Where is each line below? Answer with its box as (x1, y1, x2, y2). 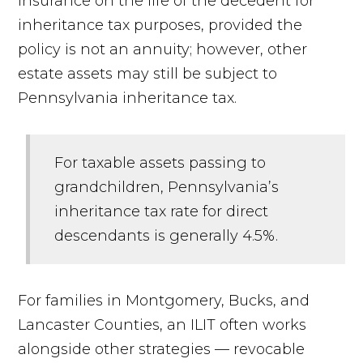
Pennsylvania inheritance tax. (18, 88, 241, 107)
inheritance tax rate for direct (54, 202, 269, 220)
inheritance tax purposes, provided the (18, 15, 303, 34)
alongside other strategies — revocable (18, 340, 305, 358)
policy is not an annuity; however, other (18, 40, 308, 58)
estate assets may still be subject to (18, 64, 278, 83)
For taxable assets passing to (54, 153, 267, 172)
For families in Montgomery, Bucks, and (18, 291, 310, 310)
